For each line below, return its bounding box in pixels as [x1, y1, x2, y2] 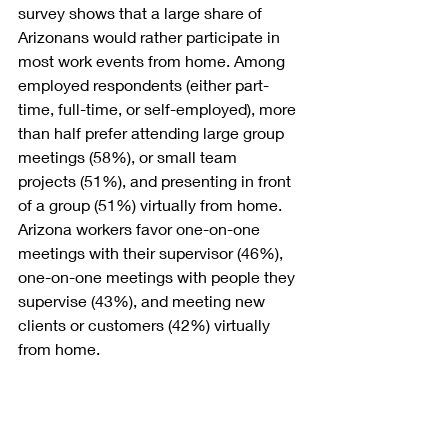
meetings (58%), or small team [18, 147, 241, 167]
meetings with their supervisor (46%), [18, 243, 287, 263]
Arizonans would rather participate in [18, 27, 284, 47]
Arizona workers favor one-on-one [18, 219, 264, 239]
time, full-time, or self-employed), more [18, 99, 300, 119]
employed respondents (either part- [18, 75, 269, 95]
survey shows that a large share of [18, 3, 266, 23]
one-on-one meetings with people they [18, 267, 299, 287]
